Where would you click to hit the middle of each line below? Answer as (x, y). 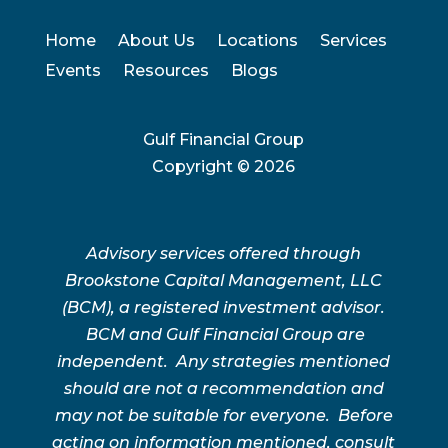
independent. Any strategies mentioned (224, 362)
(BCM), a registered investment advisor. (224, 308)
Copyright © (203, 167)
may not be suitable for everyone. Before (223, 416)
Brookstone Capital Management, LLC (224, 281)
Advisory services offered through (224, 254)
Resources (165, 71)
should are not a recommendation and (223, 389)
